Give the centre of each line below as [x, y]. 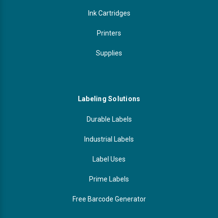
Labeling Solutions [109, 99]
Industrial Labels [109, 139]
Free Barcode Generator [109, 199]
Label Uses [109, 159]
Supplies [109, 53]
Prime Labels [109, 179]
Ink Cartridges [109, 13]
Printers [109, 33]
